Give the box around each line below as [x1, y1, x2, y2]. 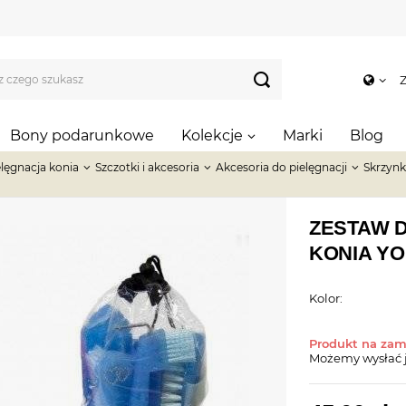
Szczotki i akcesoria [95, 160, 199, 174]
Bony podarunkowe [10, 127, 154, 144]
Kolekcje [181, 127, 243, 144]
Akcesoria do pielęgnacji [216, 160, 347, 174]
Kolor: [309, 291, 343, 305]
